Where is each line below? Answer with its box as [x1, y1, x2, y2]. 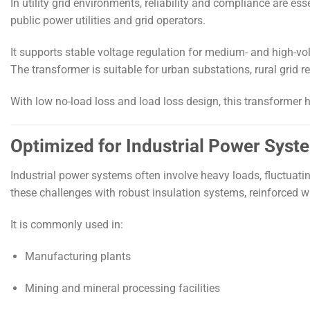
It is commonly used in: [10, 217, 123, 231]
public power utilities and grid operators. [10, 13, 206, 27]
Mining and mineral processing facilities [24, 281, 220, 295]
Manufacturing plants [24, 249, 131, 263]
